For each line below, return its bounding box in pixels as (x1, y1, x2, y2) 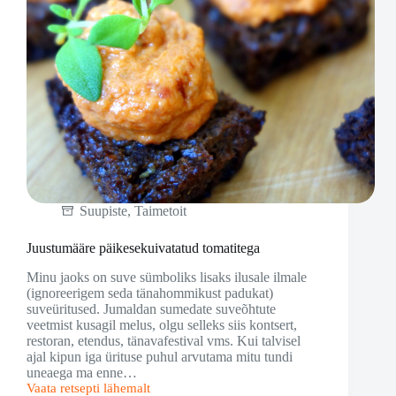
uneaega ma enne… (27, 365, 137, 381)
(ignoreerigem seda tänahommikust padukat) (27, 286, 273, 301)
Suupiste (80, 203, 127, 219)
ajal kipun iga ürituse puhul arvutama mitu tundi (27, 349, 293, 365)
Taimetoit (134, 203, 187, 219)
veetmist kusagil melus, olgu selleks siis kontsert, (27, 317, 297, 333)
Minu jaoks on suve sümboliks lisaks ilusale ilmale (27, 270, 307, 286)
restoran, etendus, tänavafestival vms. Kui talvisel (27, 333, 301, 349)
